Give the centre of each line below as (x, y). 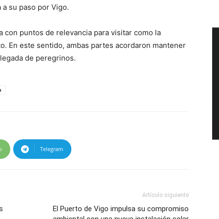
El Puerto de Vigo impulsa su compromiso (121, 209)
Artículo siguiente (165, 195)
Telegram (52, 149)
